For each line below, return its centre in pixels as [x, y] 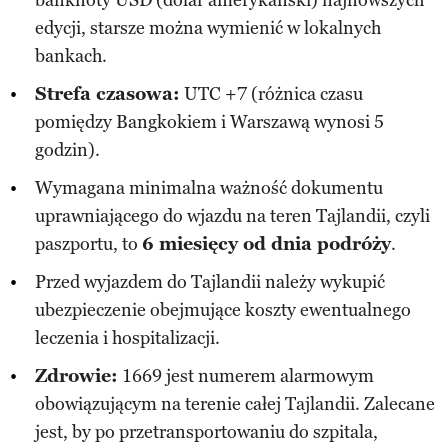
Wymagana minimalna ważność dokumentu [209, 187]
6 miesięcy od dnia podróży [266, 243]
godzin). [67, 149]
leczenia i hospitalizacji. [127, 337]
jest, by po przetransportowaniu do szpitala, [206, 431]
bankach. [71, 55]
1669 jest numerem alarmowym [246, 375]
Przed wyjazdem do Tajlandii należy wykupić [210, 281]
